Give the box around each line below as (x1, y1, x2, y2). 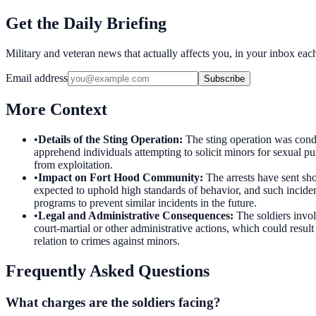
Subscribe (204, 73, 245, 84)
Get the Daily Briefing (6, 13, 166, 32)
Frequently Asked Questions (6, 261, 209, 280)
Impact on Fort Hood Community (38, 171, 200, 183)
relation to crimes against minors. (34, 234, 180, 247)
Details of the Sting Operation (38, 133, 179, 145)
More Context (6, 99, 107, 119)
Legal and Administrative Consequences (38, 209, 230, 221)
